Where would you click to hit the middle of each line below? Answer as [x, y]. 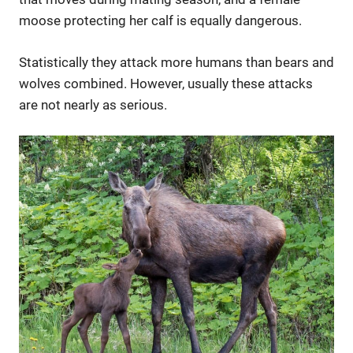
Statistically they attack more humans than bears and [176, 62]
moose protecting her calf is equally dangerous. [160, 21]
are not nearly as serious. [93, 104]
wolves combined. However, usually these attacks [166, 83]
